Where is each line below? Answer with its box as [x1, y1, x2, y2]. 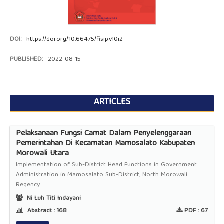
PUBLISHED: [9, 54, 45, 66]
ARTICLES [93, 95, 130, 111]
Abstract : [25, 205, 57, 217]
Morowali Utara [15, 147, 69, 161]
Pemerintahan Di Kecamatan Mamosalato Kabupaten [15, 137, 195, 151]
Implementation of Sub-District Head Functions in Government [15, 159, 197, 171]
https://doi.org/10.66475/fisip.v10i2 [26, 34, 123, 45]
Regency [15, 179, 40, 191]
